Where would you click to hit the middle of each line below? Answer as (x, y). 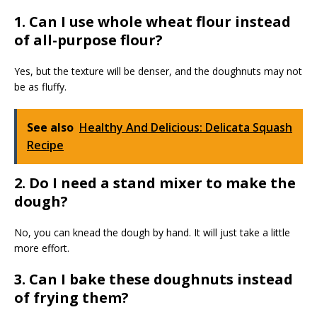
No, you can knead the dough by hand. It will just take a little (152, 233)
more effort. (42, 248)
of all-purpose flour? (88, 40)
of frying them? (71, 298)
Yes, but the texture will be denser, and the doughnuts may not (158, 71)
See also (50, 128)
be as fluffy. (40, 87)
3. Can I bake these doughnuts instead (154, 279)
